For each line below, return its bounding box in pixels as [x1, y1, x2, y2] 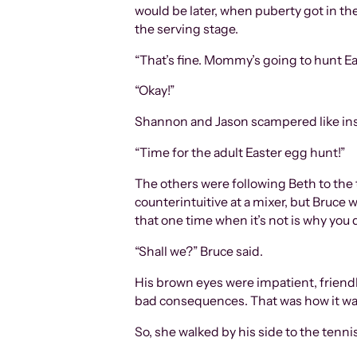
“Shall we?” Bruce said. [135, 243, 264, 259]
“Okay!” [135, 83, 175, 99]
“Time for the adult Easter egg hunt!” [135, 145, 346, 161]
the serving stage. [135, 21, 239, 37]
